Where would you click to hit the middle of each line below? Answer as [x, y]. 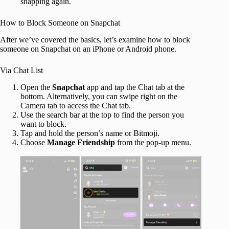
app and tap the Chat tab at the [135, 87]
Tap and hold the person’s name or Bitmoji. [90, 133]
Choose [34, 142]
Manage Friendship [81, 142]
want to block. [43, 124]
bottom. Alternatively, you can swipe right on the [99, 96]
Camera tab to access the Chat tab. [76, 105]
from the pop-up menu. [153, 142]
